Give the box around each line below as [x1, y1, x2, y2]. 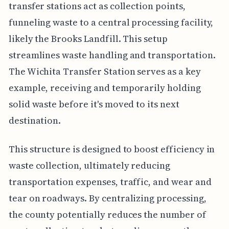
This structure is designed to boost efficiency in [8, 142, 215, 155]
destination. [8, 113, 61, 127]
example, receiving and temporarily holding [8, 81, 201, 94]
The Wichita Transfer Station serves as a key [8, 64, 201, 78]
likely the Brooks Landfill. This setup [8, 32, 168, 45]
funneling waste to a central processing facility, [8, 15, 214, 29]
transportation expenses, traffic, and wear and [8, 175, 212, 188]
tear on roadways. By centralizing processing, [8, 191, 207, 204]
